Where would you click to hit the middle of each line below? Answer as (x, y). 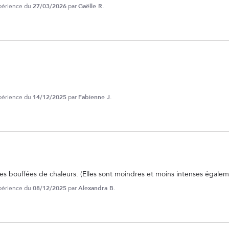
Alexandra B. (97, 188)
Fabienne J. (95, 97)
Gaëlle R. (91, 6)
